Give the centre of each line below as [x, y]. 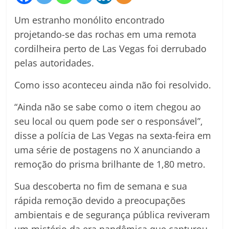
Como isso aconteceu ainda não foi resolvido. [113, 85]
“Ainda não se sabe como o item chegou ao [108, 107]
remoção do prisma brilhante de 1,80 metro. [110, 164]
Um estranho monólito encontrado [90, 20]
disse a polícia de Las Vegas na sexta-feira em [113, 136]
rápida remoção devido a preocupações [100, 201]
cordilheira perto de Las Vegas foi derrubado [111, 49]
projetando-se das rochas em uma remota [106, 35]
